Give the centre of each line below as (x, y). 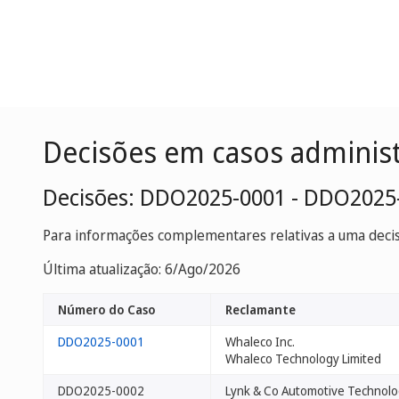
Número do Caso (107, 309)
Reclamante (261, 309)
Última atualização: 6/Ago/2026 (142, 269)
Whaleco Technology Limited (303, 358)
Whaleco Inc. (260, 342)
